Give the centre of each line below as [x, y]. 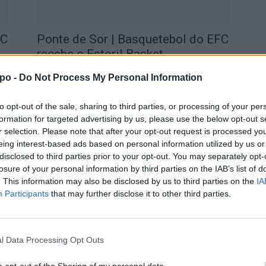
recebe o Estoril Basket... [104, 54]
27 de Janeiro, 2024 [100, 70]
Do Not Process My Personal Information [111, 77]
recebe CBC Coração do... [106, 225]
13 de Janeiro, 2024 [100, 241]
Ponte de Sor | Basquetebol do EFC [133, 39]
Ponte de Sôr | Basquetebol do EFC [133, 210]
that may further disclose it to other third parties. [140, 194]
